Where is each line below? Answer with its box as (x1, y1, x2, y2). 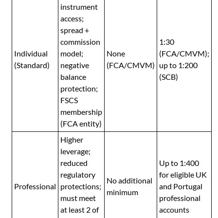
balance (60, 72, 86, 82)
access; (60, 14, 84, 23)
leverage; (60, 146, 91, 156)
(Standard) (14, 60, 50, 70)
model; (60, 49, 83, 58)
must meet (60, 193, 96, 203)
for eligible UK (159, 170, 207, 180)
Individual (14, 49, 48, 58)
